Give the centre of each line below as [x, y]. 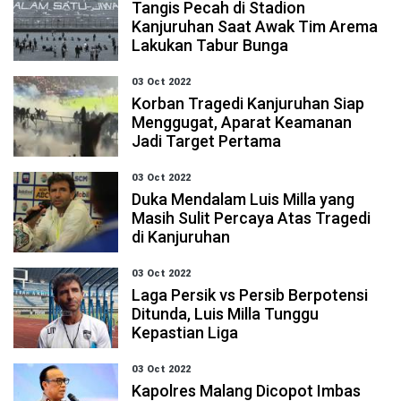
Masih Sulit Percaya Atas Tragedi [252, 218]
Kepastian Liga [185, 333]
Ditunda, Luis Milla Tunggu [226, 314]
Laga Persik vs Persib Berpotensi [250, 295]
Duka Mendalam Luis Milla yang [243, 199]
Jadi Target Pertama [207, 141]
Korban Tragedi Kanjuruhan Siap [248, 103]
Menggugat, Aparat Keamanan [242, 122]
